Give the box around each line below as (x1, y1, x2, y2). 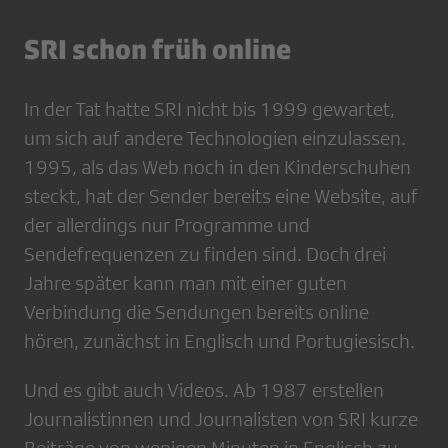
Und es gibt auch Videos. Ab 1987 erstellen (24, 378, 384, 401)
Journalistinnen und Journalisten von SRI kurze (24, 407, 418, 430)
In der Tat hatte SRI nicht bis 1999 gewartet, (24, 97, 395, 120)
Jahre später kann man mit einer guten (24, 271, 347, 294)
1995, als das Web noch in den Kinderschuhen (24, 155, 411, 178)
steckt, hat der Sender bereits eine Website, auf (24, 184, 418, 207)
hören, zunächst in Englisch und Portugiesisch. (24, 329, 415, 352)
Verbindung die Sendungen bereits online (24, 300, 369, 323)
